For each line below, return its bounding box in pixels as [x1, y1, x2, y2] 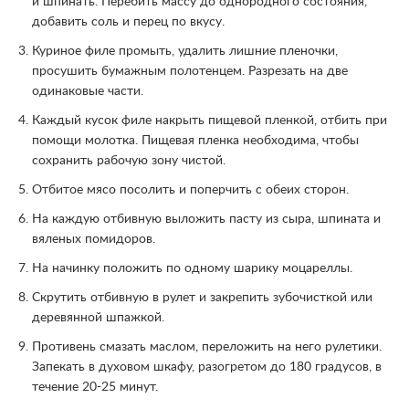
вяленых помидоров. [32, 232, 155, 246]
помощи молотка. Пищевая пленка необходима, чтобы [32, 133, 359, 147]
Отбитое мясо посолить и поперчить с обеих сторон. [32, 183, 349, 196]
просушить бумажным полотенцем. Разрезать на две [32, 64, 348, 78]
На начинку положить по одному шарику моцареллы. [32, 261, 352, 275]
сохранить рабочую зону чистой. [32, 153, 225, 167]
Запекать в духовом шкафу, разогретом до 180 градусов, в [32, 360, 382, 373]
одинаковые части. [32, 84, 143, 98]
